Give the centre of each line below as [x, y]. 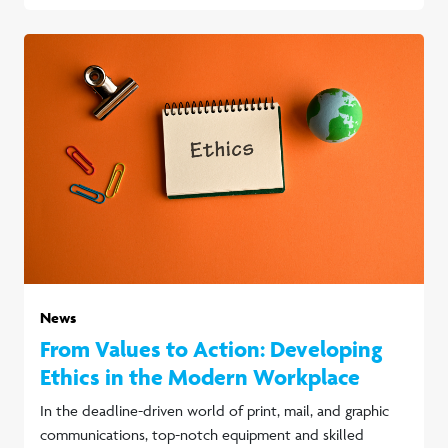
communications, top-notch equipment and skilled [202, 434]
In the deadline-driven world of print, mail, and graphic [214, 410]
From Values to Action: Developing [211, 348]
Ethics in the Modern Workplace [200, 376]
